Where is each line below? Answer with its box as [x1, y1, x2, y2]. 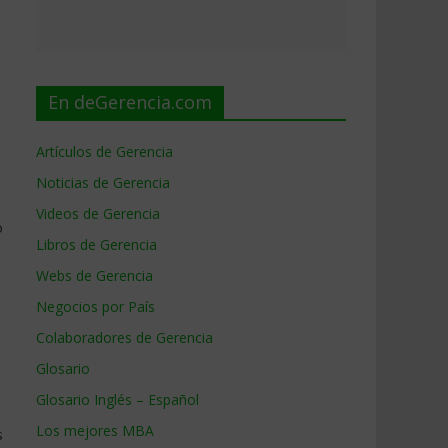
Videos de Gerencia [36, 204, 160, 223]
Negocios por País [36, 297, 155, 316]
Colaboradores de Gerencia [36, 328, 213, 347]
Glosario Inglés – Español [36, 390, 199, 409]
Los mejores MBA [36, 421, 154, 440]
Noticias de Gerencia [36, 173, 170, 192]
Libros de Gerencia [36, 235, 157, 254]
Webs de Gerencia [36, 266, 153, 285]
